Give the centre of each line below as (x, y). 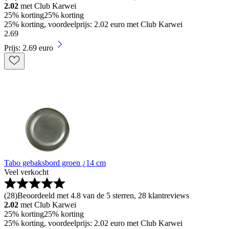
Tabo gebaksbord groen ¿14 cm (55, 163)
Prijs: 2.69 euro (29, 48)
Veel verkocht (26, 172)
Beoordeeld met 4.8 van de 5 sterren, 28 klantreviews (103, 195)
